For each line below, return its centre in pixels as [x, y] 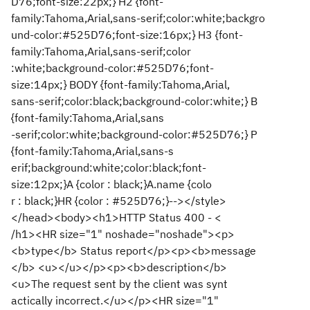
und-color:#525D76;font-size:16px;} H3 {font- [127, 35]
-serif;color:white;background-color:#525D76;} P [134, 134]
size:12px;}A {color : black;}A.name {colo [111, 184]
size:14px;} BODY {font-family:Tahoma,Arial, [120, 84]
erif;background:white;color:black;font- [109, 167]
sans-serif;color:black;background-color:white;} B [134, 101]
